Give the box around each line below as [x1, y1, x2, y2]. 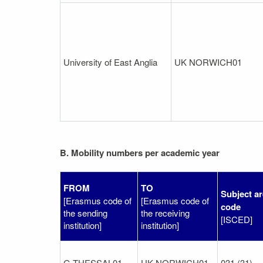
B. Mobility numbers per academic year [60, 146, 220, 159]
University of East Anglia [63, 55, 157, 68]
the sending [63, 206, 107, 219]
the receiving [141, 206, 190, 219]
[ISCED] [221, 213, 252, 225]
